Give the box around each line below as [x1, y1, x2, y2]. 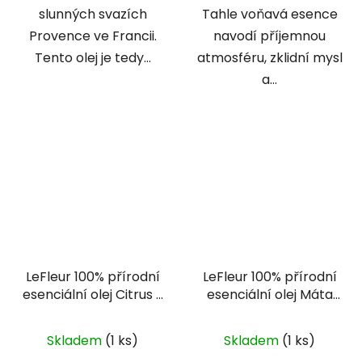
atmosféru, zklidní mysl [196, 48, 343, 67]
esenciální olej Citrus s [23, 285, 162, 305]
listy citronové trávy [29, 303, 156, 322]
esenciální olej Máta [206, 285, 333, 305]
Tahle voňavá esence [201, 4, 338, 23]
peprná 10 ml [228, 303, 311, 322]
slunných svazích [38, 4, 147, 23]
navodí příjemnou [213, 26, 326, 45]
